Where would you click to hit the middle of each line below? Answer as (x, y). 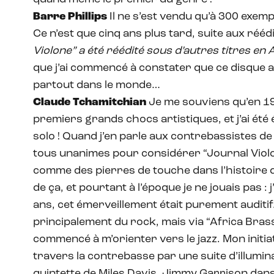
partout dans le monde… (97, 86)
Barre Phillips (70, 17)
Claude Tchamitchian (90, 103)
